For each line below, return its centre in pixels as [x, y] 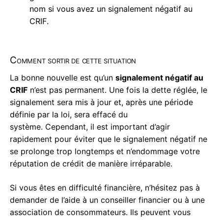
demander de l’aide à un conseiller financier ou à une [107, 200]
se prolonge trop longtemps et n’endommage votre [105, 151]
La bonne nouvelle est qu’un [63, 77]
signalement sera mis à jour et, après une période [101, 102]
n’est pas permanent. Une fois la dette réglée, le [117, 90]
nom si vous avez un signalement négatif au [111, 9]
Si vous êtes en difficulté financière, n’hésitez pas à [105, 187]
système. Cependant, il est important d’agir [90, 126]
